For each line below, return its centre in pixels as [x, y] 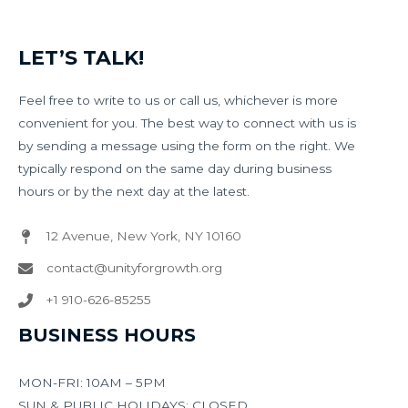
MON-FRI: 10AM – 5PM [92, 383]
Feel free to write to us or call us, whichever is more [178, 101]
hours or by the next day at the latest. [134, 192]
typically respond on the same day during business [175, 169]
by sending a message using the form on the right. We [187, 146]
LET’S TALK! [81, 58]
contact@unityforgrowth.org [134, 268]
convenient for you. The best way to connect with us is [187, 123]
